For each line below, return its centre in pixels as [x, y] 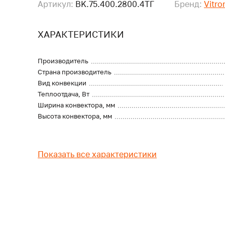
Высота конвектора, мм [75, 116]
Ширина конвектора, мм [77, 105]
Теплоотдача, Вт [64, 94]
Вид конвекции [62, 83]
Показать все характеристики [97, 154]
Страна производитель [75, 72]
